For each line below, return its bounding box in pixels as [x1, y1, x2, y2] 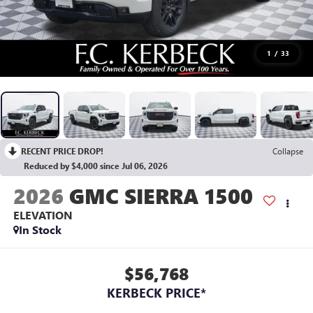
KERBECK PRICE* [107, 284, 206, 301]
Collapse [272, 145, 303, 157]
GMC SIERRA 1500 [68, 182, 253, 210]
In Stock [18, 222, 61, 238]
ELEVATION [13, 208, 73, 223]
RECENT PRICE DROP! [21, 145, 103, 157]
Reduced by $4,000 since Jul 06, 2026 [24, 160, 168, 172]
